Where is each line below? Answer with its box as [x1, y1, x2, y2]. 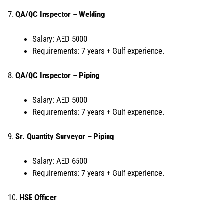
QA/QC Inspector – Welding [15, 9, 105, 19]
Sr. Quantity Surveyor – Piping [15, 131, 114, 141]
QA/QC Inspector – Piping [15, 70, 100, 80]
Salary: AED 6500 [32, 155, 87, 166]
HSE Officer [19, 192, 57, 202]
